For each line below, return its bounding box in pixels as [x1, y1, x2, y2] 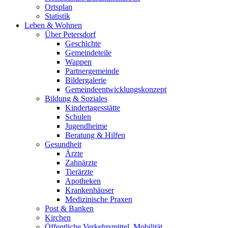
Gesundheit [45, 140, 81, 149]
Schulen [65, 112, 91, 122]
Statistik [45, 12, 70, 21]
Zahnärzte [65, 158, 97, 167]
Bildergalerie [65, 76, 106, 85]
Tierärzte [65, 167, 93, 177]
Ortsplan [45, 3, 72, 12]
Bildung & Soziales [45, 94, 107, 103]
